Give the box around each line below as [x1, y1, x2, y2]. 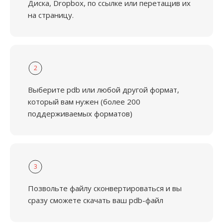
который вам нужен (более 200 [28, 97, 140, 107]
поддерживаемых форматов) [28, 109, 132, 118]
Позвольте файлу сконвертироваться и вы [28, 183, 182, 193]
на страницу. [28, 10, 74, 20]
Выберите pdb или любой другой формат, [28, 85, 179, 95]
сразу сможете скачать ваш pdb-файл [28, 195, 163, 205]
